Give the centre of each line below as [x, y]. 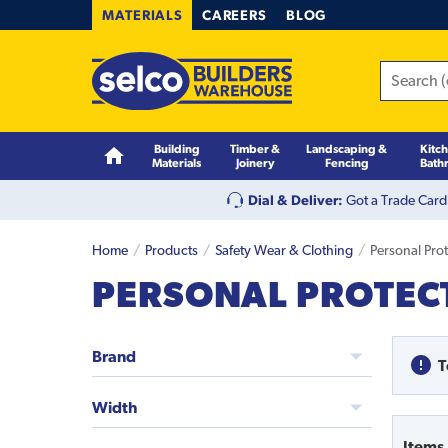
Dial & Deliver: [295, 199]
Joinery [255, 162]
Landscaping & [347, 148]
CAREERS [234, 15]
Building [176, 148]
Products [171, 249]
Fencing [346, 162]
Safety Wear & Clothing [284, 249]
